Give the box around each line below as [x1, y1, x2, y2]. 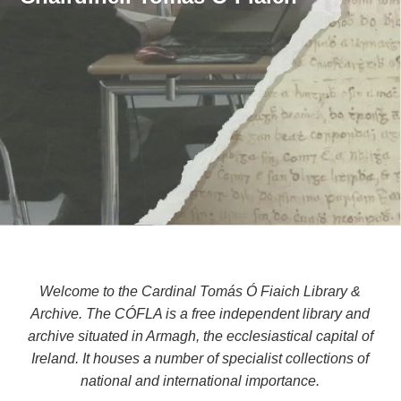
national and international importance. [81, 373, 320, 388]
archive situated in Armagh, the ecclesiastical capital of [27, 328, 373, 344]
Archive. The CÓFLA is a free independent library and [30, 306, 371, 321]
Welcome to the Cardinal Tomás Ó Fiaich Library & [39, 284, 362, 299]
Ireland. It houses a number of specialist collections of [31, 351, 370, 366]
